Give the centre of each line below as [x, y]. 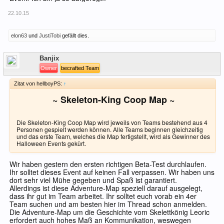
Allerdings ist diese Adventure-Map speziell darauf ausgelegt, [106, 188]
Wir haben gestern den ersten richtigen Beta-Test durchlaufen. [108, 164]
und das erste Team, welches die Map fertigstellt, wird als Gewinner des [113, 136]
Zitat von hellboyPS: [39, 84]
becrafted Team [80, 68]
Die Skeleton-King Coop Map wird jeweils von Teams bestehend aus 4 [112, 122]
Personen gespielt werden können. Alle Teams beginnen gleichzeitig [110, 129]
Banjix [49, 58]
